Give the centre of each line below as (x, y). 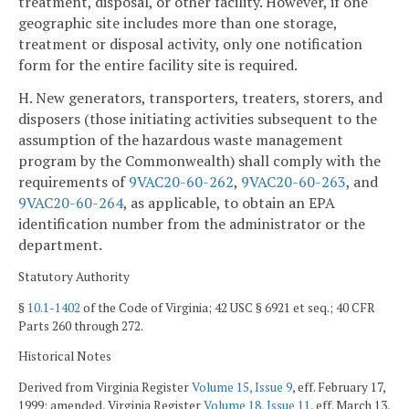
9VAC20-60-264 (71, 203)
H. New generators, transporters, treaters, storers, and (200, 98)
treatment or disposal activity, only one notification (190, 44)
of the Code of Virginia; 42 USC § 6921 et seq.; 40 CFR (228, 307)
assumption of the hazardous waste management (181, 140)
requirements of (73, 182)
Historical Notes (65, 357)
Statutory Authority (74, 277)
